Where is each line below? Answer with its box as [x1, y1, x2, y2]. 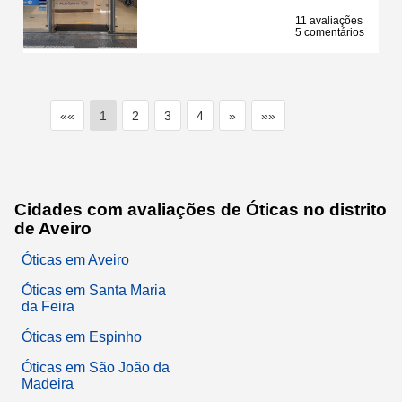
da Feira [22, 298, 74, 314]
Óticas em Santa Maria [22, 282, 166, 298]
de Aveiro [14, 218, 92, 238]
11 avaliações [295, 13, 363, 27]
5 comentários [295, 25, 364, 39]
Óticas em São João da [22, 359, 170, 375]
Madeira [22, 375, 74, 391]
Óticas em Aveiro [22, 251, 129, 267]
